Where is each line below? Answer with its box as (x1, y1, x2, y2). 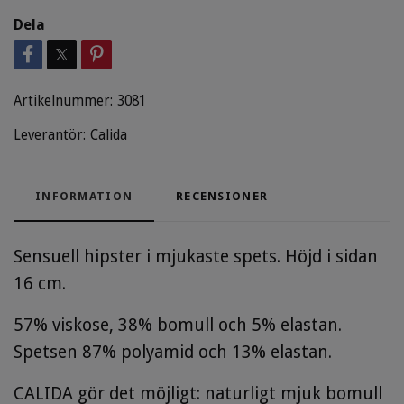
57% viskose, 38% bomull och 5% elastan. (14, 314, 342, 335)
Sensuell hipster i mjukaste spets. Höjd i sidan (14, 245, 378, 267)
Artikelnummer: (14, 92, 113, 109)
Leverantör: (14, 126, 86, 143)
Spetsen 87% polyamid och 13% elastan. (14, 341, 332, 363)
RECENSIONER (176, 188, 269, 203)
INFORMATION (35, 188, 133, 203)
